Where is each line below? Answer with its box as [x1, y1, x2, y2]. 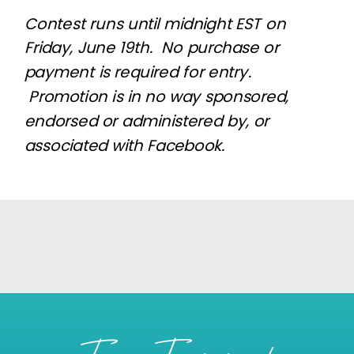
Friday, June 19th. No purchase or [24, 36, 279, 58]
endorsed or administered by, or [24, 109, 269, 132]
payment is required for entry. [24, 60, 251, 83]
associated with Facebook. [24, 133, 225, 156]
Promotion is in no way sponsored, [24, 85, 289, 107]
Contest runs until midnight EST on [24, 11, 286, 34]
